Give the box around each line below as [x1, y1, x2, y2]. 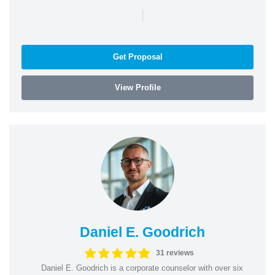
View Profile [114, 82, 161, 92]
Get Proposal [112, 52, 163, 61]
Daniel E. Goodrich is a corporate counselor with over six [41, 263, 243, 273]
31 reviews [156, 249, 195, 257]
